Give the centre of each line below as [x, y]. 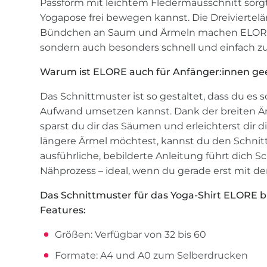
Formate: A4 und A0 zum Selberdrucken [152, 256]
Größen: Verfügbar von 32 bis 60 [131, 235]
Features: [63, 210]
